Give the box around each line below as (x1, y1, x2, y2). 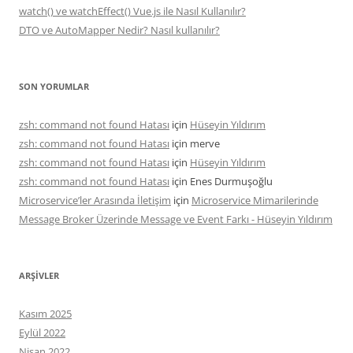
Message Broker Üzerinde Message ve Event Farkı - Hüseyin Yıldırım (19, 211, 333, 226)
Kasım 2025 (19, 306, 72, 321)
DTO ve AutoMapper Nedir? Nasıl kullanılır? (19, 22, 220, 37)
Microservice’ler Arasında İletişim (19, 192, 171, 207)
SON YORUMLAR (19, 80, 89, 92)
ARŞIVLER (19, 269, 59, 281)
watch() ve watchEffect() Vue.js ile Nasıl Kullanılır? (19, 3, 246, 18)
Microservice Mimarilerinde (191, 192, 318, 207)
